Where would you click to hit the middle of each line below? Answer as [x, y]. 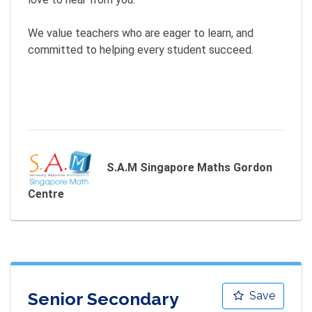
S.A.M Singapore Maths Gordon [189, 168]
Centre [46, 194]
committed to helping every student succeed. [141, 50]
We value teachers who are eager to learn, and [141, 33]
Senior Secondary [103, 298]
